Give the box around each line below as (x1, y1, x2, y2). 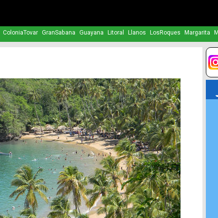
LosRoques (149, 29, 181, 36)
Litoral (107, 29, 124, 36)
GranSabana (41, 29, 75, 36)
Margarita (184, 29, 210, 36)
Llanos (127, 29, 146, 36)
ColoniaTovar (2, 29, 38, 36)
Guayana (79, 29, 104, 36)
